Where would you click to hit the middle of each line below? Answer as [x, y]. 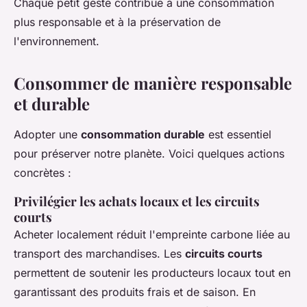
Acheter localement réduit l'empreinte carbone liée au [152, 235]
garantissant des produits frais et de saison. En [135, 292]
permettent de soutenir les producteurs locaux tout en [152, 273]
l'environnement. [57, 41]
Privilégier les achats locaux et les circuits [137, 201]
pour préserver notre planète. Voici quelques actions [149, 154]
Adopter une [47, 135]
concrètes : [42, 173]
